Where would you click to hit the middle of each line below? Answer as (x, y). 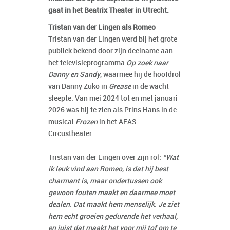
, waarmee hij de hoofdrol (140, 75)
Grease (120, 87)
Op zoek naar (147, 63)
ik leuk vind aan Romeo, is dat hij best (108, 169)
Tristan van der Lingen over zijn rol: (106, 158)
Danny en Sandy (74, 75)
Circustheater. (71, 134)
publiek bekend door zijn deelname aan (111, 51)
